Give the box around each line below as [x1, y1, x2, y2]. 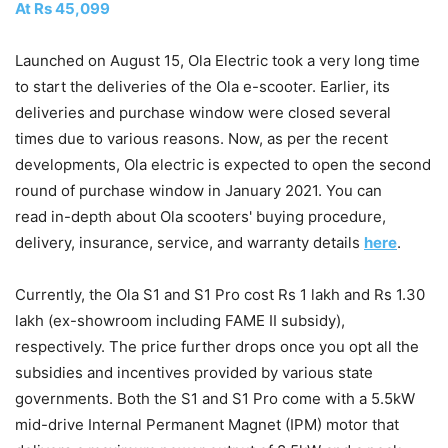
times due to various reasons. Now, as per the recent [15, 128, 388, 148]
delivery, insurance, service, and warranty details [15, 232, 364, 252]
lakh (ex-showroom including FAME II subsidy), [15, 310, 345, 330]
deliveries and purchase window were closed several [15, 102, 391, 122]
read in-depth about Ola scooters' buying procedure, [15, 206, 386, 226]
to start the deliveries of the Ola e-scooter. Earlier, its [15, 76, 390, 96]
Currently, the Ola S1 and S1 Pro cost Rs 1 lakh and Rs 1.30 [15, 284, 425, 304]
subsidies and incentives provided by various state [15, 362, 373, 382]
